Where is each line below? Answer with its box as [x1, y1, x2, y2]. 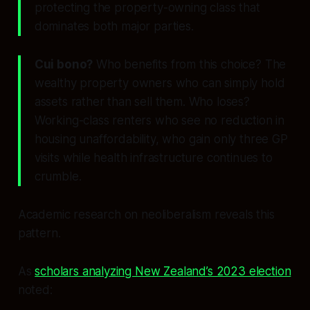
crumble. [34, 170, 82, 184]
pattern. [17, 226, 61, 241]
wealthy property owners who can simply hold [34, 76, 285, 91]
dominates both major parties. [34, 19, 194, 34]
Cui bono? [34, 57, 93, 72]
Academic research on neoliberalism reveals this [17, 208, 275, 222]
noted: [17, 283, 53, 298]
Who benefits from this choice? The [93, 57, 286, 72]
